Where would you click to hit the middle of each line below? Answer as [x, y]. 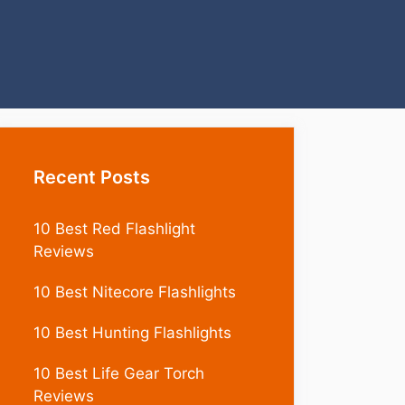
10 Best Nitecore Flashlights [135, 292]
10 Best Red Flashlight [114, 229]
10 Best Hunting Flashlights [132, 333]
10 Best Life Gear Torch [119, 373]
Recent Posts [92, 177]
